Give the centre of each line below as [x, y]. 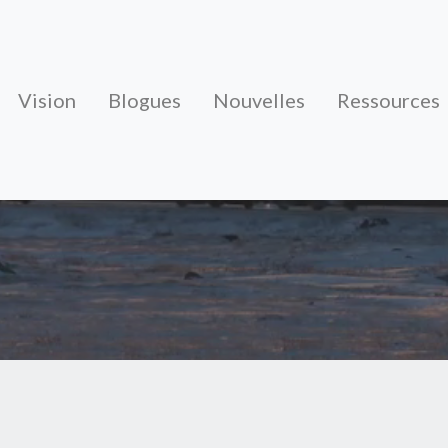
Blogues [144, 100]
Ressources [388, 100]
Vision [47, 100]
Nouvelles [259, 100]
